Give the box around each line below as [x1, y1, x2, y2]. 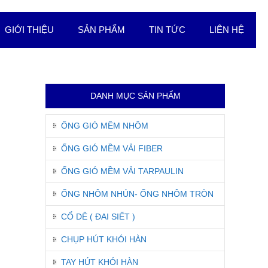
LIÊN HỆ [209, 25, 244, 35]
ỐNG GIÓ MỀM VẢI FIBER [61, 144, 163, 153]
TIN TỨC [149, 25, 185, 35]
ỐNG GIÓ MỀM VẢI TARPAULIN [61, 166, 184, 176]
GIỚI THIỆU [5, 25, 54, 35]
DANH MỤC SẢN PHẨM [90, 91, 181, 100]
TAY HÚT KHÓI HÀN [61, 257, 138, 267]
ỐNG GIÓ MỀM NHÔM [61, 121, 148, 130]
